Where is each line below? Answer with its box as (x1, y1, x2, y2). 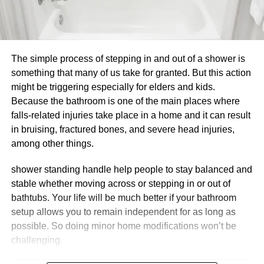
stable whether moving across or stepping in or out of (11, 178, 230, 189)
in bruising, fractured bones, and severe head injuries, (11, 124, 235, 134)
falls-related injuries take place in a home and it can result (11, 110, 250, 120)
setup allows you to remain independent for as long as (11, 206, 236, 217)
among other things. (11, 138, 94, 148)
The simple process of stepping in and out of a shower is (11, 53, 245, 64)
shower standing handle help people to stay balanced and (11, 164, 252, 174)
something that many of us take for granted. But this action (11, 67, 251, 78)
